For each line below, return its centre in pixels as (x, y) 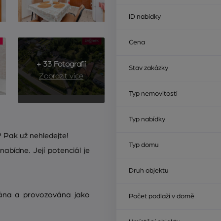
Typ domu (144, 145)
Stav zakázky (148, 68)
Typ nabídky (147, 119)
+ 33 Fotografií (61, 64)
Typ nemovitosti (153, 93)
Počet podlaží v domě (162, 196)
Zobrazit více (61, 76)
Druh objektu (149, 170)
